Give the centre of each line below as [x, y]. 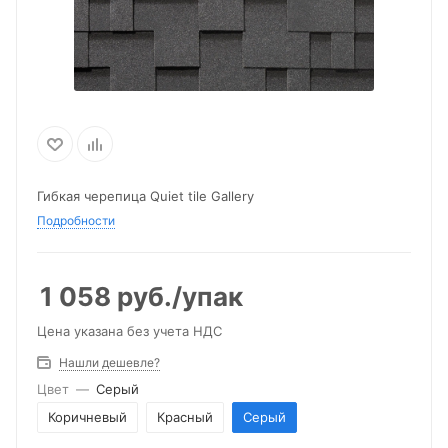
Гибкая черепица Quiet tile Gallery [145, 196]
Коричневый [87, 417]
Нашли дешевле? [109, 362]
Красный [185, 417]
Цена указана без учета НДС [129, 331]
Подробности [76, 220]
